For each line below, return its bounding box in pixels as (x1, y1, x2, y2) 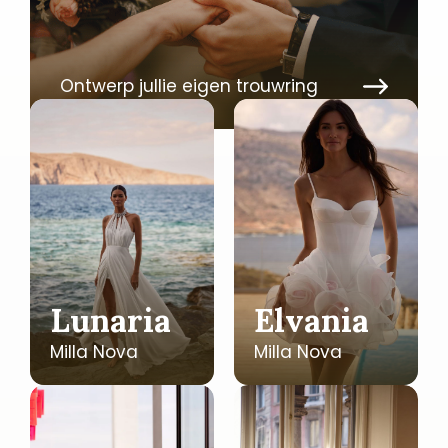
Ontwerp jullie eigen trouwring (60, 73, 318, 98)
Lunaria (50, 300, 171, 341)
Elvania (254, 300, 369, 341)
